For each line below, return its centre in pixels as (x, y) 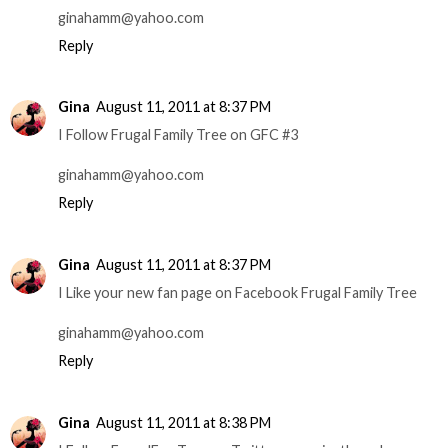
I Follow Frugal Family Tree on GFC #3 (178, 135)
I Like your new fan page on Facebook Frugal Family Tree (237, 293)
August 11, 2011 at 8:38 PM (183, 423)
